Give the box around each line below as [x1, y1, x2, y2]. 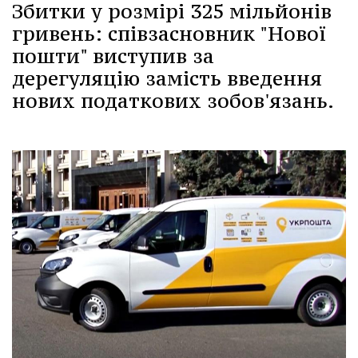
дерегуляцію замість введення [12, 65, 322, 91]
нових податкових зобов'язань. [12, 87, 334, 113]
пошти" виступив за [12, 42, 214, 69]
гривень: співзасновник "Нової [12, 20, 326, 46]
